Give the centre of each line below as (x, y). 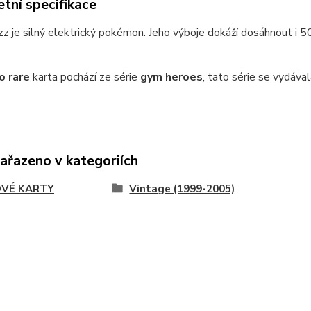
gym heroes (171, 77)
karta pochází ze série (85, 77)
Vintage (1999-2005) (182, 189)
